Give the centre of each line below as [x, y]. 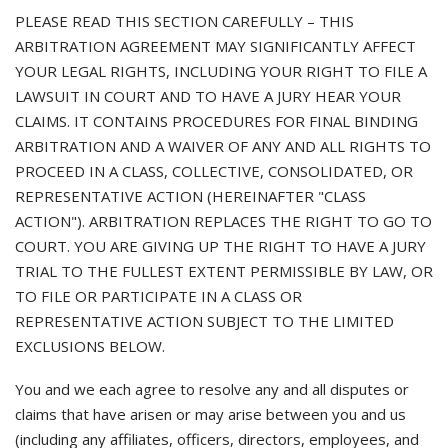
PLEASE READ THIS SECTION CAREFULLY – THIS [184, 21]
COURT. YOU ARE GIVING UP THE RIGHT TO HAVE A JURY [220, 246]
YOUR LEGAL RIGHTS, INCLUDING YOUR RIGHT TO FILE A [221, 71]
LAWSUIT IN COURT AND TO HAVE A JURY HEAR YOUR [208, 96]
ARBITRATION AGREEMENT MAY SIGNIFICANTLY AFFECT [215, 46]
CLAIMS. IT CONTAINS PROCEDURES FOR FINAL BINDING [216, 121]
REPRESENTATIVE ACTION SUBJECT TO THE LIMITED [204, 321]
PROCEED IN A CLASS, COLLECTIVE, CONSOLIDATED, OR [214, 171]
